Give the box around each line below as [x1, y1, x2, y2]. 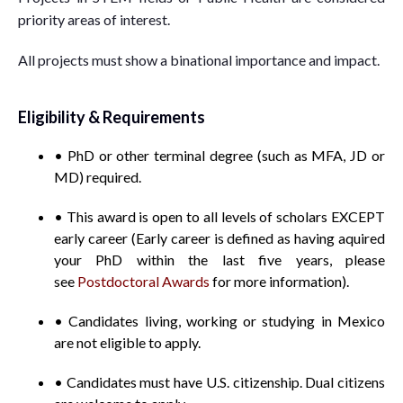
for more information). [210, 273, 349, 290]
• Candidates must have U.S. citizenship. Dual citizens [54, 373, 385, 390]
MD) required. [54, 168, 141, 185]
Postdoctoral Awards [77, 273, 210, 290]
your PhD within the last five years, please [54, 251, 385, 268]
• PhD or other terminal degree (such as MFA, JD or [54, 147, 385, 164]
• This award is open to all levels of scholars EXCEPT [54, 208, 385, 225]
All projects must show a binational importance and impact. [18, 51, 380, 68]
